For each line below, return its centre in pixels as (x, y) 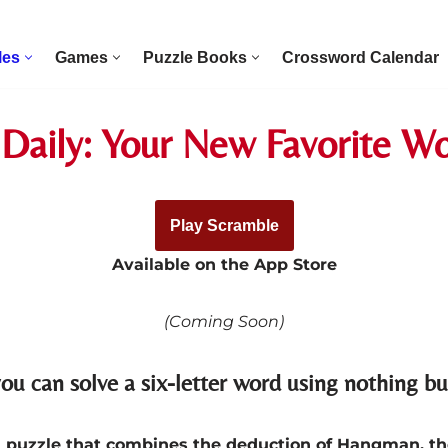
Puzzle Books (194, 57)
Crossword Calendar (360, 57)
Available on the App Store (224, 264)
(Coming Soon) (224, 321)
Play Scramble (224, 225)
